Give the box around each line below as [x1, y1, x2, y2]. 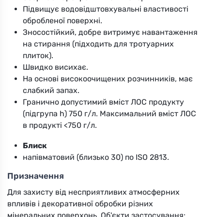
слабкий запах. [23, 85, 79, 95]
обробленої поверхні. [23, 15, 102, 25]
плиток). [23, 50, 53, 60]
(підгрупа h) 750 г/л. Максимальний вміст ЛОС [23, 108, 196, 118]
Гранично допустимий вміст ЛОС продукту [23, 97, 184, 107]
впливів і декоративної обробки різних [7, 199, 153, 208]
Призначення [7, 170, 64, 181]
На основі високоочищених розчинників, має [23, 74, 193, 83]
